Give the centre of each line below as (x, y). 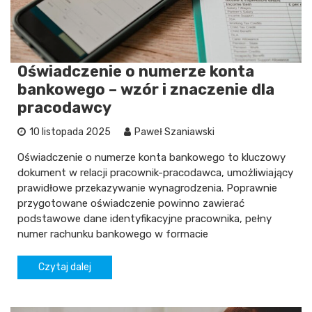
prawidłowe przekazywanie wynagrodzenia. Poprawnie (147, 188)
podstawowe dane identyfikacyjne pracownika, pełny (145, 219)
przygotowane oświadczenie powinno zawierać (131, 204)
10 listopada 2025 (70, 132)
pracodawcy (64, 108)
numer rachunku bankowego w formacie (113, 234)
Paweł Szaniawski (174, 132)
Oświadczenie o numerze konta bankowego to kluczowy (151, 158)
